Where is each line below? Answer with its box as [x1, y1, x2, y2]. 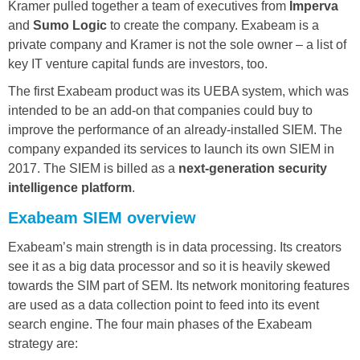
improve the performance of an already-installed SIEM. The [8, 122, 342, 137]
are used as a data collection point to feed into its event [8, 297, 319, 312]
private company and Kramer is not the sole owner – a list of [8, 37, 346, 51]
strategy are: [8, 336, 78, 350]
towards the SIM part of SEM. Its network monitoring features [8, 278, 350, 292]
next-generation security [178, 161, 327, 175]
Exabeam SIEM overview [8, 208, 196, 227]
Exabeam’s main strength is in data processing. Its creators [8, 239, 342, 254]
